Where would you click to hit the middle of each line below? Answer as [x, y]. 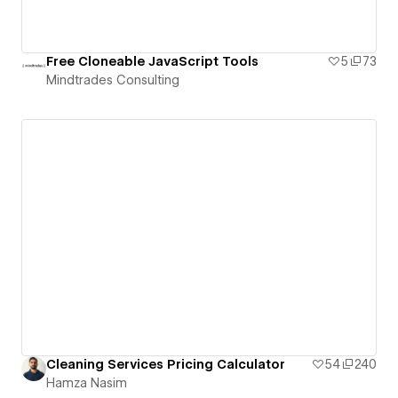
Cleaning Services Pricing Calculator [166, 365]
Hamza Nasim [87, 383]
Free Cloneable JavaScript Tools [152, 61]
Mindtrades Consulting [113, 80]
